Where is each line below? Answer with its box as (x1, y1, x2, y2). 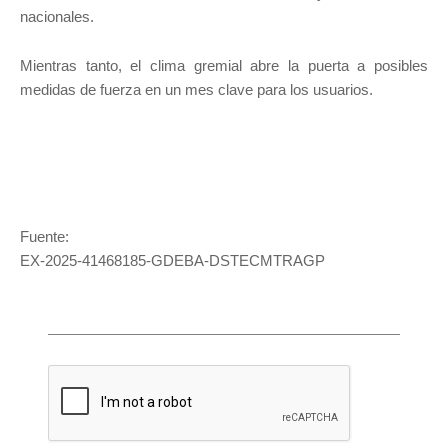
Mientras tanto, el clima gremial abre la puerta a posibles (20, 57, 428, 75)
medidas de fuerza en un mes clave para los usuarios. (20, 81, 373, 99)
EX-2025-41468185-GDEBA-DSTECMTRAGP (20, 252, 325, 270)
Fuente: (20, 228, 69, 246)
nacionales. (20, 8, 98, 26)
